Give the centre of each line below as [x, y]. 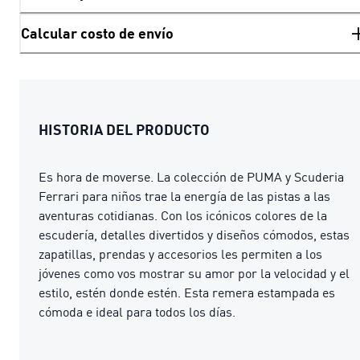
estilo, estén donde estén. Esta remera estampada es [187, 292]
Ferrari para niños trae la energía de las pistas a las [184, 196]
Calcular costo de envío [97, 33]
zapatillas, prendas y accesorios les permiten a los [180, 254]
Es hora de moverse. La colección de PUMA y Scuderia [191, 176]
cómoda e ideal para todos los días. [137, 311]
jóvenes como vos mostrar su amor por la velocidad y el [194, 273]
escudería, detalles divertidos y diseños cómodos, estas [194, 234]
